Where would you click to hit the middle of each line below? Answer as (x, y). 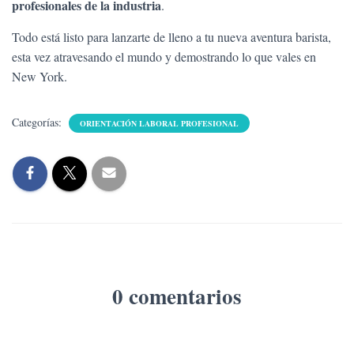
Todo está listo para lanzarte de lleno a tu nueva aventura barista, (171, 37)
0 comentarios (177, 296)
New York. (40, 76)
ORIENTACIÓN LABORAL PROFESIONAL (159, 123)
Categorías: (38, 122)
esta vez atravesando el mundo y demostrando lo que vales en (164, 56)
